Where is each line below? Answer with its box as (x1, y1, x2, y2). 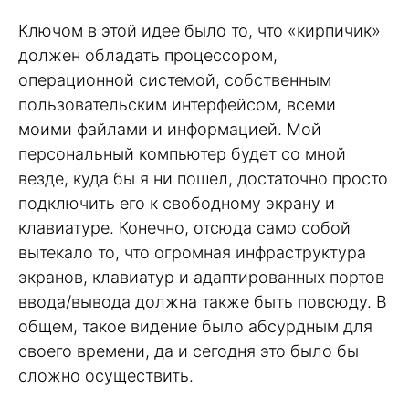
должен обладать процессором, (18, 46, 278, 66)
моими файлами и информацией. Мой (18, 120, 321, 140)
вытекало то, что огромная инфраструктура (18, 243, 366, 263)
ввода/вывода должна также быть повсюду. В (18, 292, 387, 312)
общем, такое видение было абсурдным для (18, 317, 372, 337)
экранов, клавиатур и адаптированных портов (18, 267, 384, 288)
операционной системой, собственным (18, 70, 331, 90)
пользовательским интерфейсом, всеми (18, 95, 336, 115)
